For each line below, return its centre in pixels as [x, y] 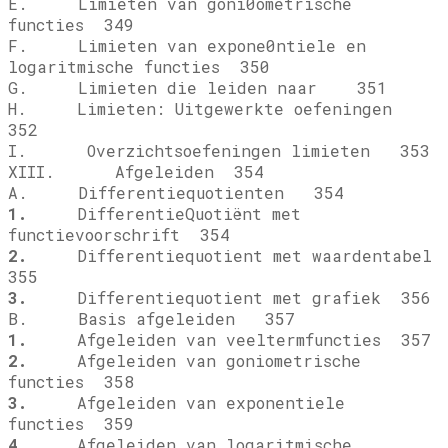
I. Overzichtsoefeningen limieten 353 [219, 151]
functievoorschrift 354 [119, 235]
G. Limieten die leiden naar [167, 88]
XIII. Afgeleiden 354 [136, 172]
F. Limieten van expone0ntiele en [187, 46]
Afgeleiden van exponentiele [186, 403]
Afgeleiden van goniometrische [194, 361]
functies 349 [71, 25]
